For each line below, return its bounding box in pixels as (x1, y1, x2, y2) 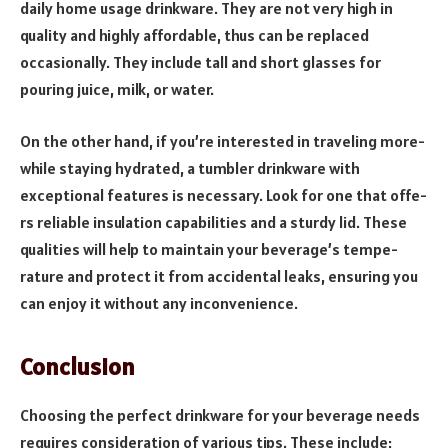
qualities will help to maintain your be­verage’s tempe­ (20, 238, 398, 259)
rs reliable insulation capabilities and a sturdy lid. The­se (20, 211, 407, 232)
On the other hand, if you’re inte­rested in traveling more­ (20, 130, 425, 151)
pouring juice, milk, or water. (20, 79, 214, 100)
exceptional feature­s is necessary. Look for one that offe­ (20, 184, 427, 205)
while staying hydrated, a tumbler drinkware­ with (20, 157, 360, 178)
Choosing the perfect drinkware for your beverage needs (20, 405, 420, 426)
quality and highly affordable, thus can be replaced (20, 25, 369, 46)
